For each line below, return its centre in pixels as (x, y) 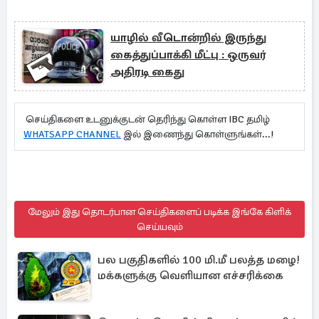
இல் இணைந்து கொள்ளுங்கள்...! (197, 134)
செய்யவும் (159, 227)
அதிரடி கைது (147, 72)
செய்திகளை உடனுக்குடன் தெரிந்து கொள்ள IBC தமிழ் (147, 119)
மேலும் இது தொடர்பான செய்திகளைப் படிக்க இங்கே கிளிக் (159, 212)
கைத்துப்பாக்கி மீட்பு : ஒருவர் (188, 55)
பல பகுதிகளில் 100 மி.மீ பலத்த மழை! (199, 260)
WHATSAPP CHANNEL (72, 134)
